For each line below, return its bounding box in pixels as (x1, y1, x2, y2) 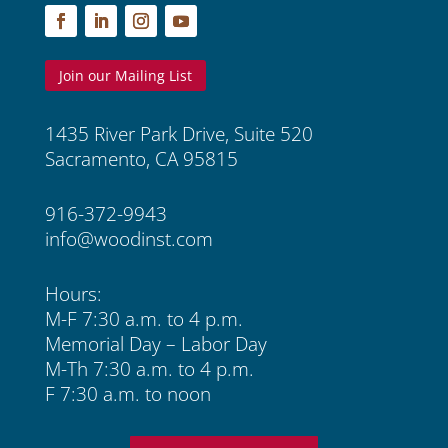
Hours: (44, 280, 102, 308)
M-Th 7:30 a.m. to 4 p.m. (44, 355, 254, 383)
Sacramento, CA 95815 (44, 145, 238, 173)
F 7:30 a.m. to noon (44, 380, 211, 408)
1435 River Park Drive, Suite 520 (44, 120, 313, 148)
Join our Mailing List (58, 66, 192, 86)
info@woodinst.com (44, 225, 213, 253)
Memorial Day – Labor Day (44, 330, 267, 358)
